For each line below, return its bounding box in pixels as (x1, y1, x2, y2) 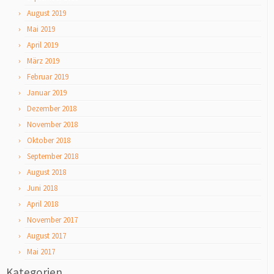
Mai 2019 (27, 24, 55, 34)
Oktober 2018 (27, 135, 70, 146)
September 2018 (27, 151, 78, 161)
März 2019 (27, 56, 59, 66)
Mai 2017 (27, 246, 55, 257)
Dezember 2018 (27, 103, 76, 114)
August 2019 (27, 8, 66, 18)
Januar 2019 (27, 87, 67, 98)
